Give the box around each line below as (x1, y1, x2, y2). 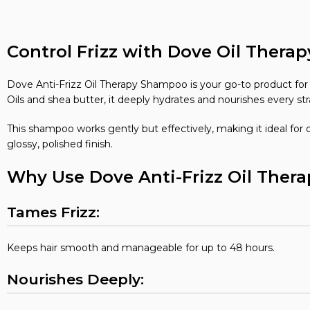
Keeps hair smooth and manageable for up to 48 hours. (7, 241, 275, 254)
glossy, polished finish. (7, 138, 113, 150)
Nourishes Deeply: (7, 271, 144, 288)
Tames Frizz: (7, 203, 100, 221)
